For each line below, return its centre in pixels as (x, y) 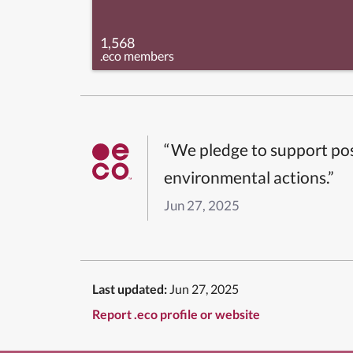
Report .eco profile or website (176, 314)
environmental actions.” (249, 177)
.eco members (137, 56)
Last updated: (130, 289)
